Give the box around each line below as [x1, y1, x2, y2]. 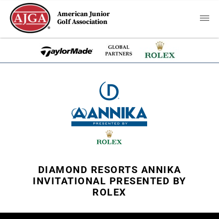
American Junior [57, 10, 110, 19]
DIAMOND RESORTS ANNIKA [38, 164, 181, 175]
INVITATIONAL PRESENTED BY [33, 175, 186, 187]
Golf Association [57, 18, 108, 26]
